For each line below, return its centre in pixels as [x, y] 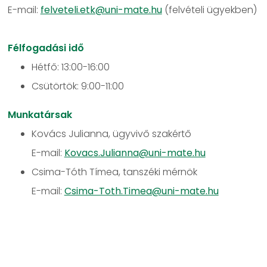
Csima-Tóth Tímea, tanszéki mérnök [114, 172]
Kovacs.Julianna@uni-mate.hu [135, 153]
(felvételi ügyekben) [209, 10]
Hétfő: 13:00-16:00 [70, 67]
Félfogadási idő [46, 48]
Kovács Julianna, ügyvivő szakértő [111, 134]
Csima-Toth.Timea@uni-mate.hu [141, 191]
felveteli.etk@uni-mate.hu [101, 10]
